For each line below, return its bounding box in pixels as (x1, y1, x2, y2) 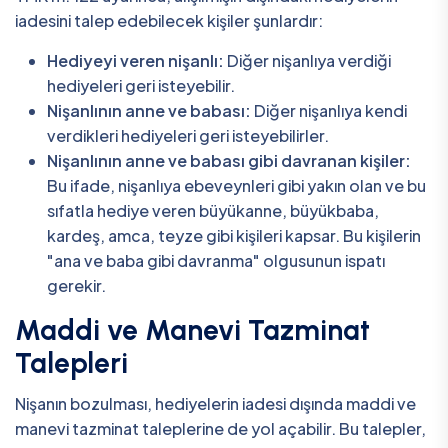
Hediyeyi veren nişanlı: (47, 49, 224, 71)
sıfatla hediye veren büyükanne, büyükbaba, (47, 199, 379, 221)
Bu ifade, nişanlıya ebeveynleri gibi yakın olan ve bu (47, 174, 426, 196)
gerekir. (47, 274, 106, 296)
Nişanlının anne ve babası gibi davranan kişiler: (47, 149, 411, 171)
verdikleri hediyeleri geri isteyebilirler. (47, 124, 329, 146)
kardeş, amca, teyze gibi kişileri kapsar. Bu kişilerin (47, 224, 421, 246)
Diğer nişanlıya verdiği (224, 49, 391, 71)
